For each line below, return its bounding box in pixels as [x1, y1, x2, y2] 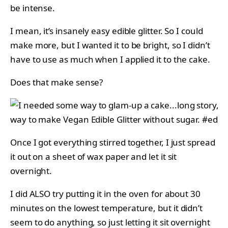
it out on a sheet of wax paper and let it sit [10, 151, 177, 163]
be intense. [10, 2, 55, 14]
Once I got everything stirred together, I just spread [10, 136, 215, 149]
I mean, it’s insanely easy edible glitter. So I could [10, 25, 203, 37]
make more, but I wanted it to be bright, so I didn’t [10, 39, 210, 51]
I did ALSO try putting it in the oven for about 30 [10, 188, 201, 200]
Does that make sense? [10, 76, 103, 89]
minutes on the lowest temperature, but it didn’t [10, 202, 203, 214]
